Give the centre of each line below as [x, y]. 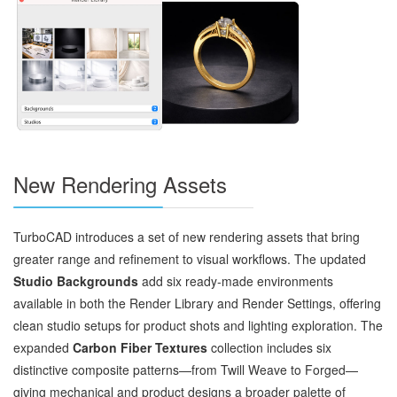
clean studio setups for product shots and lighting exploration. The [198, 325]
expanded [43, 347]
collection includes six [269, 347]
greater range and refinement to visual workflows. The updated [190, 258]
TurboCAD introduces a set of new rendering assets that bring [187, 236]
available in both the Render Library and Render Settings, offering [197, 303]
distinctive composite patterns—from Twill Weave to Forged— [186, 369]
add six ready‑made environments [236, 280]
